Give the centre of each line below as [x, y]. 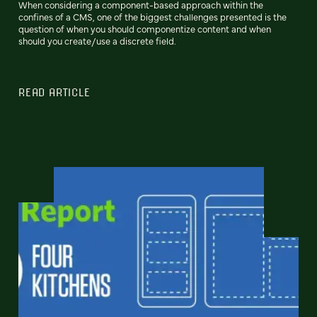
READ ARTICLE [54, 92]
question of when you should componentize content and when [145, 29]
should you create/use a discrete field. [97, 41]
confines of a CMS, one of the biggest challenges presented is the [152, 17]
